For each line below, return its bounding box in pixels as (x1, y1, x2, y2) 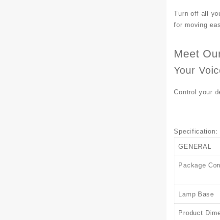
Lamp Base (178, 190, 214, 198)
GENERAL (178, 142, 212, 150)
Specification (174, 127, 216, 135)
